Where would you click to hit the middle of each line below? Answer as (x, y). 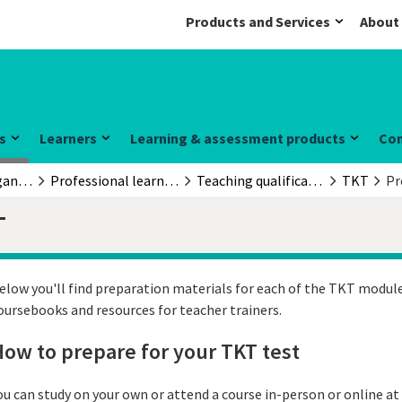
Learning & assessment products (238, 138)
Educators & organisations (25, 180)
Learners (68, 138)
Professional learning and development (171, 180)
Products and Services (258, 22)
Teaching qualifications (315, 180)
